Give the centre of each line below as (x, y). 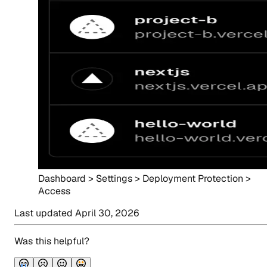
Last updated (45, 213)
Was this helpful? (52, 241)
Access (54, 191)
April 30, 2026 (107, 213)
